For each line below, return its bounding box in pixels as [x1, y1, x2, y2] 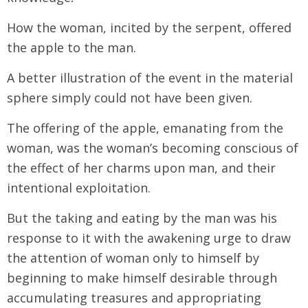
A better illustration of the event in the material [7, 69, 293, 86]
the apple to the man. [7, 38, 136, 56]
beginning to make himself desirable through [7, 269, 277, 286]
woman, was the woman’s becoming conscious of [7, 139, 298, 156]
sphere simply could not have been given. [7, 89, 252, 106]
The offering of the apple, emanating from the [7, 119, 283, 136]
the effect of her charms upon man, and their [7, 159, 276, 176]
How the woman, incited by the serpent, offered [7, 19, 291, 36]
